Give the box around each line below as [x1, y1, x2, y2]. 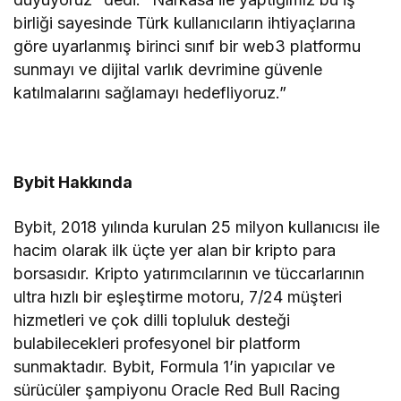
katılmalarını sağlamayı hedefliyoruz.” [13, 82, 287, 102]
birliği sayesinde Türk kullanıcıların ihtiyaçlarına [13, 13, 356, 32]
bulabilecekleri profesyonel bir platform [13, 333, 302, 353]
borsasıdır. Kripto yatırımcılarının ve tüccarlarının [13, 263, 365, 283]
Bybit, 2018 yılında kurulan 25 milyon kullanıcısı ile [13, 217, 380, 236]
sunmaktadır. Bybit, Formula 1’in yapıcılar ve [13, 356, 336, 376]
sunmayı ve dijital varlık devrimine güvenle [13, 59, 323, 79]
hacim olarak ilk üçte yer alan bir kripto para [13, 240, 337, 260]
